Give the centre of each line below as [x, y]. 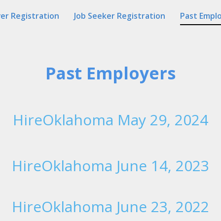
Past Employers [110, 73]
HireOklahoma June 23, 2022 [110, 206]
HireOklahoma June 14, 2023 [110, 166]
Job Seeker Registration [120, 16]
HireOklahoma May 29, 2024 [110, 120]
